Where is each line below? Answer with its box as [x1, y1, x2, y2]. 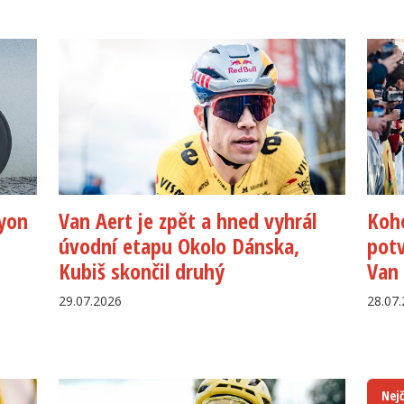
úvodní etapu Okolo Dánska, [59, 231, 300, 262]
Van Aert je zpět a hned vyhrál [59, 206, 317, 236]
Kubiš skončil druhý [59, 256, 225, 287]
